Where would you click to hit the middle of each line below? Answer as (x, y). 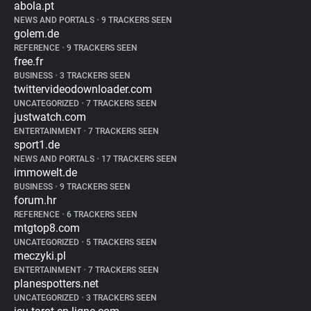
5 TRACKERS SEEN (120, 242)
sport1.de (37, 145)
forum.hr (35, 200)
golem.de (36, 34)
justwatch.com (50, 117)
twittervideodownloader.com (83, 89)
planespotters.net (56, 284)
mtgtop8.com (47, 228)
